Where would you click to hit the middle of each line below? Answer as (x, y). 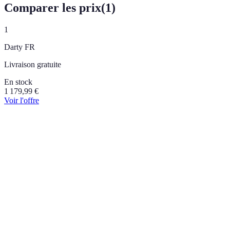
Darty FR (20, 47)
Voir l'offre (22, 100)
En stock (18, 82)
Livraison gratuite (33, 64)
